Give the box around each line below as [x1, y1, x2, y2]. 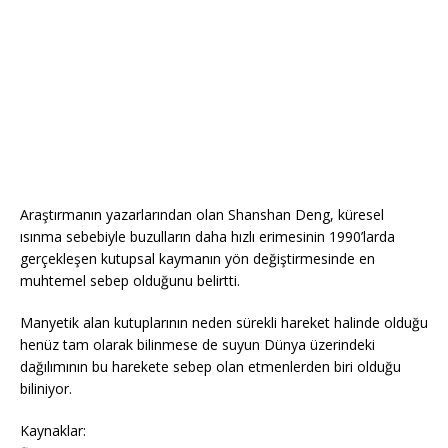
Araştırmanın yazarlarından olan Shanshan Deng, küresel [20, 205, 384, 225]
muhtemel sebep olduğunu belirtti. [20, 271, 240, 291]
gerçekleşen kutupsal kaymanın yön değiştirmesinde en [20, 249, 375, 269]
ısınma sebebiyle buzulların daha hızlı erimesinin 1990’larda [20, 227, 395, 247]
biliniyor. [20, 379, 72, 399]
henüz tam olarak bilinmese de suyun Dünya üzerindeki [20, 335, 375, 355]
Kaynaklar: [20, 421, 86, 441]
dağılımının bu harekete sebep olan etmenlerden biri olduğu [20, 357, 401, 377]
